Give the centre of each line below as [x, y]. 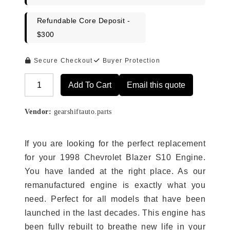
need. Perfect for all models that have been [115, 199]
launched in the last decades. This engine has [115, 213]
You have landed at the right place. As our [115, 171]
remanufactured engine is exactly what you [115, 185]
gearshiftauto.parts [82, 112]
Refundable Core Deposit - [83, 21]
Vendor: [38, 112]
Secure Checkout [62, 61]
